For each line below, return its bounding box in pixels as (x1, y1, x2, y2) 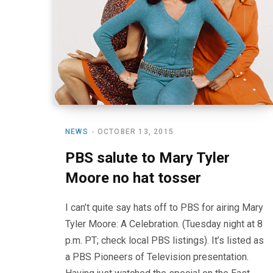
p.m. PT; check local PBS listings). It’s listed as (65, 234, 264, 246)
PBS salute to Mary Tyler (65, 149, 230, 166)
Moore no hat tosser (65, 169, 201, 186)
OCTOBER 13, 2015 (97, 127, 174, 136)
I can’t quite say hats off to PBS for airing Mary (65, 201, 263, 213)
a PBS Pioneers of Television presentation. (65, 250, 249, 263)
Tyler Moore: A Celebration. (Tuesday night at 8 (65, 218, 263, 230)
